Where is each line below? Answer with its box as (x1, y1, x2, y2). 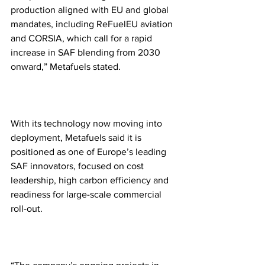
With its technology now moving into (11, 118, 164, 128)
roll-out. (11, 203, 45, 214)
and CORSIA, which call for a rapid (11, 33, 154, 43)
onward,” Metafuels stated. (11, 61, 121, 72)
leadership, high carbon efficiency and (11, 174, 171, 185)
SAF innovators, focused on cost (11, 160, 146, 171)
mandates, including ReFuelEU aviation (11, 18, 175, 29)
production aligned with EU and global (11, 4, 171, 15)
